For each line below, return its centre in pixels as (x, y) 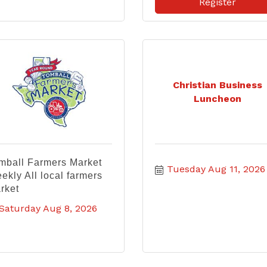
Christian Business (218, 85)
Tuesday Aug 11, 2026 (216, 169)
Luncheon (218, 99)
